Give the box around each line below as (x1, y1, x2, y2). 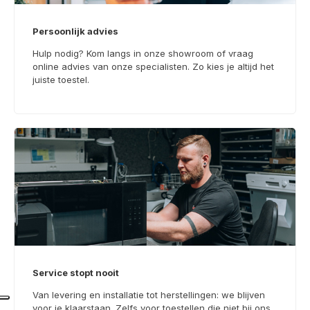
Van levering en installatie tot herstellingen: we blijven (33, 289, 265, 300)
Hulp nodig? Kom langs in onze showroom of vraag (33, 47, 253, 59)
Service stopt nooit (33, 267, 119, 279)
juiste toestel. (33, 73, 89, 85)
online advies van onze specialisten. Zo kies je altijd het (33, 60, 274, 72)
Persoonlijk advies (33, 26, 118, 37)
